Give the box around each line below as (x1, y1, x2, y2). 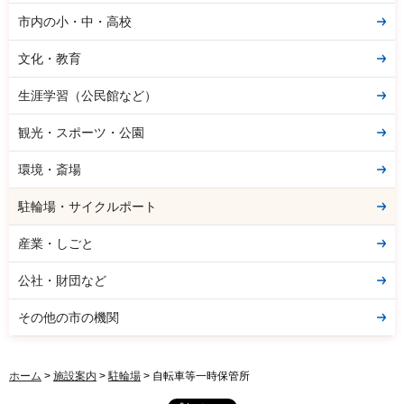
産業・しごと (18, 235, 94, 251)
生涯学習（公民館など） (18, 87, 157, 103)
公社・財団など (18, 272, 106, 288)
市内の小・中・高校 (18, 14, 132, 29)
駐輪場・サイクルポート (18, 198, 157, 214)
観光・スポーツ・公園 (18, 124, 144, 140)
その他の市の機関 (18, 309, 119, 325)
